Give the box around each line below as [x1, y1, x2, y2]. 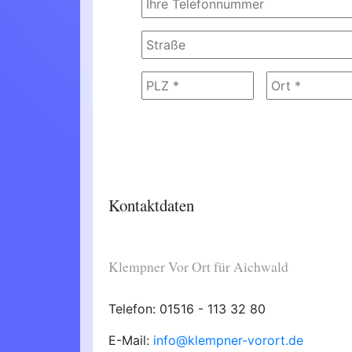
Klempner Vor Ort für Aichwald [108, 256, 288, 275]
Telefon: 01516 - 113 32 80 [108, 300, 266, 317]
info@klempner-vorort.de [153, 332, 303, 348]
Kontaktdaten [108, 192, 194, 215]
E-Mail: [108, 332, 153, 348]
